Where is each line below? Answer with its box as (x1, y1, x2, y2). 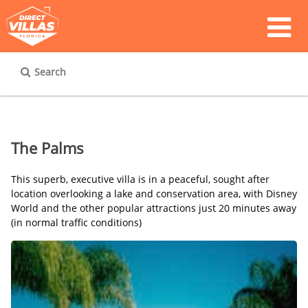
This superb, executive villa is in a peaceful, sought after (11, 173, 269, 186)
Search (34, 65, 66, 78)
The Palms (11, 137, 84, 159)
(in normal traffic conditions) (11, 216, 142, 230)
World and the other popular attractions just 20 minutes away (11, 201, 296, 215)
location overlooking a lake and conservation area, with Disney (11, 187, 297, 201)
